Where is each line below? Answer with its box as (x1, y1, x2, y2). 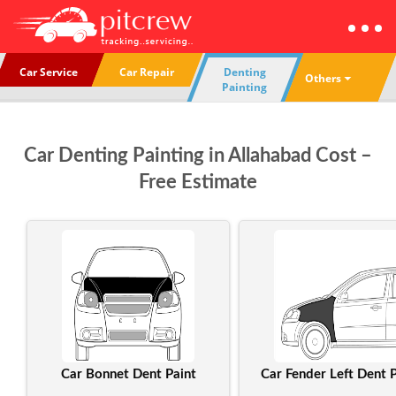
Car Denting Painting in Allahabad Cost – (24, 146, 372, 165)
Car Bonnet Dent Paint (60, 368, 196, 381)
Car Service (19, 65, 78, 80)
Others (305, 70, 342, 86)
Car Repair (118, 65, 174, 80)
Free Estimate (139, 172, 257, 192)
